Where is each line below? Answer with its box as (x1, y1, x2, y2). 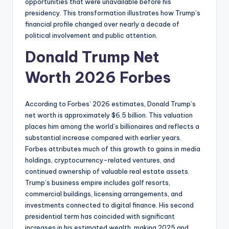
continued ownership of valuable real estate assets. (25, 167, 190, 175)
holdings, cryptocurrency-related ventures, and (25, 155, 175, 164)
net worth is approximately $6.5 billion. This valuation (25, 110, 193, 119)
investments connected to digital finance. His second (25, 200, 194, 209)
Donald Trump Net (25, 47, 159, 66)
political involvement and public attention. (25, 31, 157, 39)
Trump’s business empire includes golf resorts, (25, 178, 170, 187)
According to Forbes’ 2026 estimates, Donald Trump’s (25, 99, 196, 108)
